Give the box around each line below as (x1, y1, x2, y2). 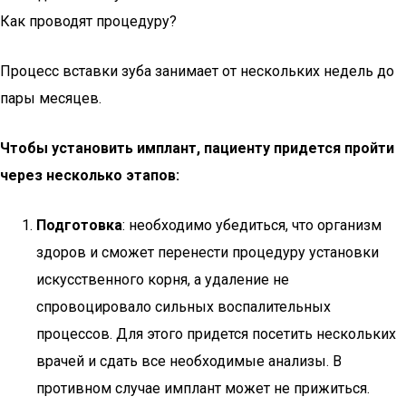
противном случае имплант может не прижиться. (36, 380, 370, 397)
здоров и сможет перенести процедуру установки (36, 244, 379, 261)
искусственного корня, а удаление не (36, 271, 289, 288)
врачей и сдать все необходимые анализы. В (36, 353, 342, 370)
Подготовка (36, 217, 122, 234)
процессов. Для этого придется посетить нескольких (36, 325, 396, 343)
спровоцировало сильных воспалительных (36, 298, 331, 315)
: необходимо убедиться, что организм (122, 217, 382, 234)
